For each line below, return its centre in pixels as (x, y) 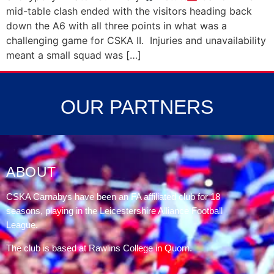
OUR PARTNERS (137, 107)
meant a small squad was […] (74, 55)
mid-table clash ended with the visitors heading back (129, 11)
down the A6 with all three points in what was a (117, 25)
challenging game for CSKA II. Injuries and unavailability (136, 40)
